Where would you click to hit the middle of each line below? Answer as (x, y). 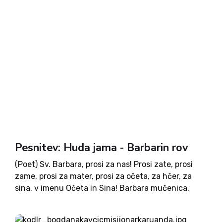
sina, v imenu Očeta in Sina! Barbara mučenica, (102, 188)
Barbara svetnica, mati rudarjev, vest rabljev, (98, 200)
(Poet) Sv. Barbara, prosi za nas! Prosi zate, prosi (104, 164)
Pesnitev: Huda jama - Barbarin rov (101, 148)
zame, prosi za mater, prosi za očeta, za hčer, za (103, 176)
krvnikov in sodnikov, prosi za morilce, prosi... (97, 212)
